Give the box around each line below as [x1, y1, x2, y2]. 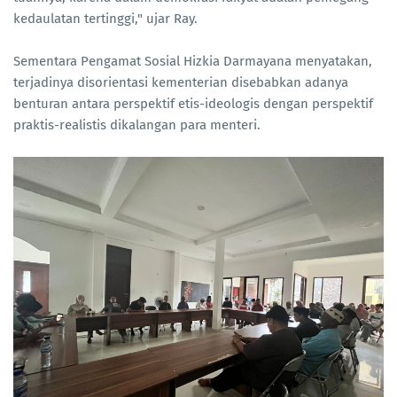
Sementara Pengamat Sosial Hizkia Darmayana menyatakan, [13, 53, 372, 70]
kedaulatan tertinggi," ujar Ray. [13, 11, 201, 27]
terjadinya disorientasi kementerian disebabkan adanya [13, 74, 348, 91]
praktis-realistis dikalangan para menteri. [13, 117, 261, 134]
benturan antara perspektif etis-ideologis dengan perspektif [13, 96, 373, 113]
